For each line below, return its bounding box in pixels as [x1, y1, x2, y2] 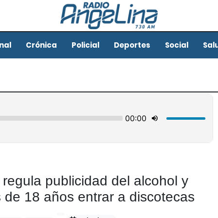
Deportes [113, 39, 150, 50]
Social [164, 39, 188, 50]
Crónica [25, 39, 57, 50]
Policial [71, 39, 99, 50]
